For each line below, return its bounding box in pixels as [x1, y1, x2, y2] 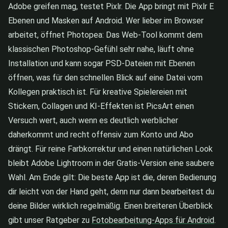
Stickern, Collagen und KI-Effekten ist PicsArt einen [8, 101, 194, 111]
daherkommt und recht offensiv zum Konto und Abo [8, 130, 193, 140]
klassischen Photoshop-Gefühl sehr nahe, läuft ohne [8, 44, 194, 54]
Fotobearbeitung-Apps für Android [92, 215, 214, 225]
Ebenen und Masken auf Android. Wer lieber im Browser [8, 16, 204, 26]
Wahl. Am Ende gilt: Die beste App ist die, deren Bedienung [8, 173, 216, 183]
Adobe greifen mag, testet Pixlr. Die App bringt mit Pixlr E [8, 2, 214, 12]
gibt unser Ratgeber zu [8, 215, 92, 225]
